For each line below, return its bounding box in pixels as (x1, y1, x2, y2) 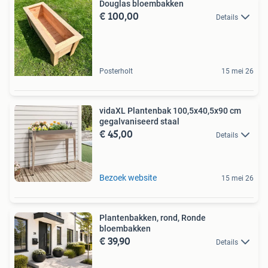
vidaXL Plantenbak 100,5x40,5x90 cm (99, 105, 241, 115)
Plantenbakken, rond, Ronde (99, 212, 206, 223)
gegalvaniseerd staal (99, 116, 179, 126)
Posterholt (99, 66, 133, 75)
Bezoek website (99, 172, 157, 182)
